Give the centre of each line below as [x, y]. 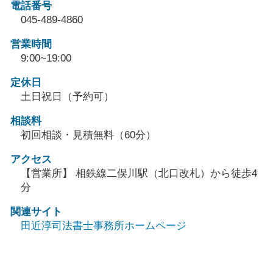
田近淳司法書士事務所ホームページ [104, 226]
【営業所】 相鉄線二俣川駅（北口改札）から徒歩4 [139, 174]
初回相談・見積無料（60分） [88, 135]
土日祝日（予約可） [67, 97]
